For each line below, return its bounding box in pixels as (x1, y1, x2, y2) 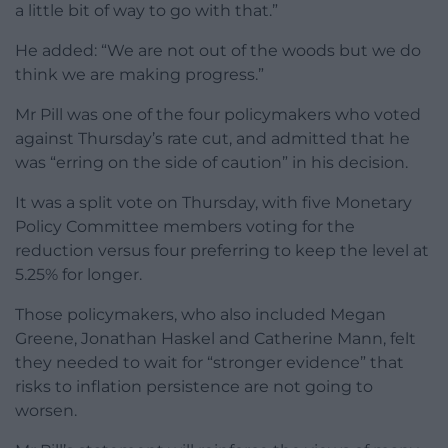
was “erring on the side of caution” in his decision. (15, 153, 408, 173)
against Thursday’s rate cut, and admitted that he (15, 129, 410, 149)
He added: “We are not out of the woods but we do (15, 41, 421, 61)
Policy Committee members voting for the (15, 217, 355, 237)
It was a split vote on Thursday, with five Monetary (15, 193, 412, 213)
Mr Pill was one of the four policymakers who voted (15, 105, 421, 125)
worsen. (15, 401, 77, 421)
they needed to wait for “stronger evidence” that (15, 353, 404, 373)
